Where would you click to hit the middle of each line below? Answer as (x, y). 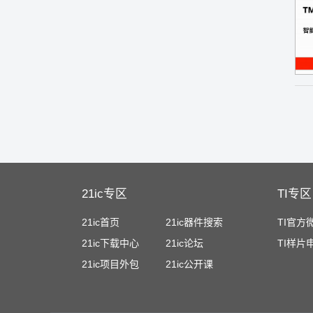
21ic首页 (101, 222)
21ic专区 (104, 194)
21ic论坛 (184, 243)
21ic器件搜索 (194, 222)
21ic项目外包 (110, 264)
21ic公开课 (189, 264)
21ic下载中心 (110, 243)
